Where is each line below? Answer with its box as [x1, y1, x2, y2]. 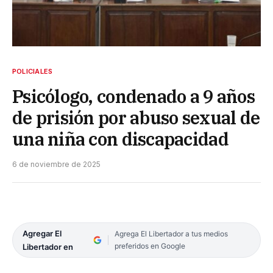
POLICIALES [12, 66, 53, 76]
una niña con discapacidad [12, 127, 229, 151]
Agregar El [23, 228, 62, 238]
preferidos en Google [114, 241, 185, 250]
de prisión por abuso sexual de [12, 105, 260, 129]
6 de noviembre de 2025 [12, 159, 101, 169]
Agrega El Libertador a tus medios [114, 229, 228, 238]
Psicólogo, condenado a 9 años [12, 84, 255, 108]
